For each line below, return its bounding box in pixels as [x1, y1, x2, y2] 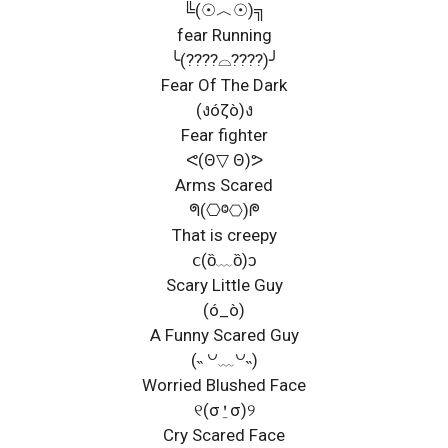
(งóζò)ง [195, 99, 253, 120]
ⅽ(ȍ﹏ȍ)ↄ [191, 249, 257, 270]
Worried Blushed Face [142, 374, 306, 395]
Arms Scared [175, 174, 273, 195]
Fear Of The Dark [161, 74, 287, 95]
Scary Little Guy [165, 274, 283, 295]
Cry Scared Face [163, 424, 285, 445]
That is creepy [171, 224, 277, 245]
